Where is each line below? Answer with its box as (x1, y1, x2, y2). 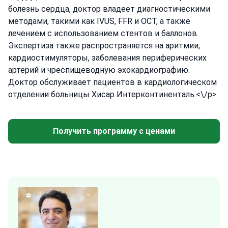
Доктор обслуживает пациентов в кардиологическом (8, 77, 217, 87)
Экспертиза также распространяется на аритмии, (8, 41, 200, 50)
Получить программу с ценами (53, 126, 175, 136)
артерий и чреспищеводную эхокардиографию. (8, 65, 190, 75)
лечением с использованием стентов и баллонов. (8, 28, 198, 38)
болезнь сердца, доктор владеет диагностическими (8, 4, 210, 14)
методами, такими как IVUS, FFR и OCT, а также (8, 16, 190, 26)
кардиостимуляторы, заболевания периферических (8, 53, 207, 63)
